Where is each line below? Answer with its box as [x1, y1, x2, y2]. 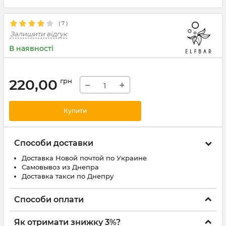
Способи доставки [14, 138, 93, 148]
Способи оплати [14, 195, 84, 204]
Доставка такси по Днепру [22, 172, 114, 180]
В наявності [9, 44, 53, 53]
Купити [64, 107, 87, 115]
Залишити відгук [10, 30, 67, 38]
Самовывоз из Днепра [22, 163, 99, 171]
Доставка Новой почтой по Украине [22, 154, 147, 162]
